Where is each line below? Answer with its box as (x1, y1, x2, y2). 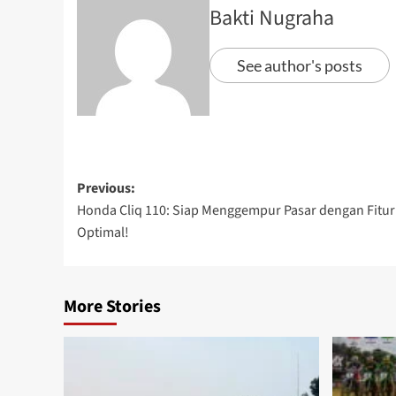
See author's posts (237, 56, 362, 76)
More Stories (64, 294, 161, 320)
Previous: (77, 179, 135, 199)
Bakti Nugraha (209, 3, 334, 34)
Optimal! (77, 223, 129, 243)
